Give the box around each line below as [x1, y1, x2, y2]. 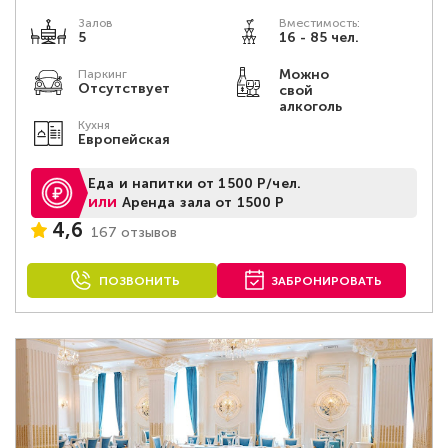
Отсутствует [78, 80, 170, 97]
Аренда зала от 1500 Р [121, 193, 285, 211]
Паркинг [78, 67, 127, 81]
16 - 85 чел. [278, 29, 359, 46]
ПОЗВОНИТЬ [98, 274, 180, 288]
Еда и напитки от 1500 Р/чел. [88, 174, 301, 192]
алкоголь [278, 98, 342, 115]
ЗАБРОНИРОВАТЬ [271, 274, 383, 288]
